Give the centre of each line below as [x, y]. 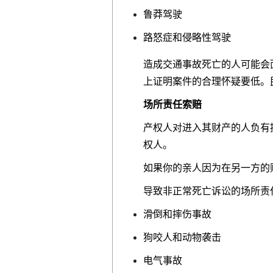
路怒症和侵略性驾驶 [187, 37]
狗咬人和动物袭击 [182, 237]
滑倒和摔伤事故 [177, 214]
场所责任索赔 [172, 104]
